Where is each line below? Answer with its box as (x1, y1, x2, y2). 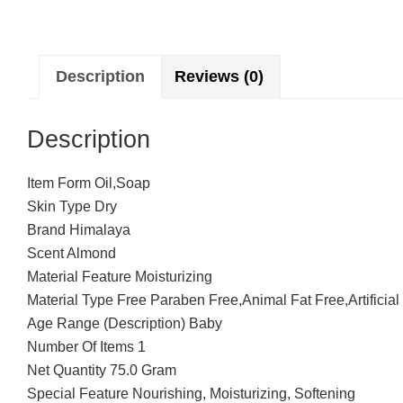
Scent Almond (27, 245, 116, 261)
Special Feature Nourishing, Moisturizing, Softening (27, 385, 355, 401)
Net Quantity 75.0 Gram (27, 362, 176, 378)
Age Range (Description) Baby (27, 315, 222, 331)
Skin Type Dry (27, 198, 117, 214)
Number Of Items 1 (27, 338, 146, 354)
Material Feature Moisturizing (27, 268, 212, 284)
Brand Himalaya (27, 221, 130, 237)
